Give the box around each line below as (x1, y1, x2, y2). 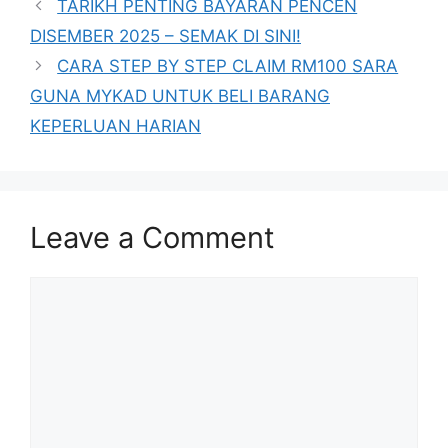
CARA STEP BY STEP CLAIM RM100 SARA (57, 55, 399, 76)
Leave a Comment (30, 219, 275, 255)
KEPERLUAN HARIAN (30, 115, 201, 136)
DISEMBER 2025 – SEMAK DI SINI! (30, 25, 301, 46)
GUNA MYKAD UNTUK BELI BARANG (30, 85, 330, 106)
